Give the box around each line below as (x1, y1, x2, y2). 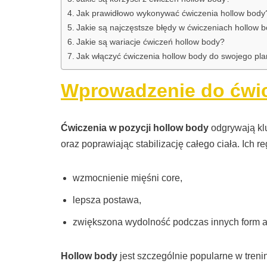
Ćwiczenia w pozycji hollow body (61, 123, 209, 133)
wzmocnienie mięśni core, (73, 173, 182, 184)
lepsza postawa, (73, 195, 141, 206)
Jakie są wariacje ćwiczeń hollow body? (76, 37, 225, 47)
